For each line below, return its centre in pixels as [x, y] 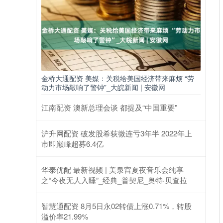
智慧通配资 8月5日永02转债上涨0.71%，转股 [116, 206]
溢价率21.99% [65, 217]
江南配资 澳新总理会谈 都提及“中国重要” [109, 108]
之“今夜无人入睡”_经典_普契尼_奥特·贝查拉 [114, 180]
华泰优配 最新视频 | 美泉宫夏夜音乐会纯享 [112, 170]
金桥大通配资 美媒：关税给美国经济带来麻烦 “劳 [118, 78]
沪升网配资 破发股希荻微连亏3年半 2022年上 [117, 133]
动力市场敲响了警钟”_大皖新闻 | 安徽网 [103, 87]
